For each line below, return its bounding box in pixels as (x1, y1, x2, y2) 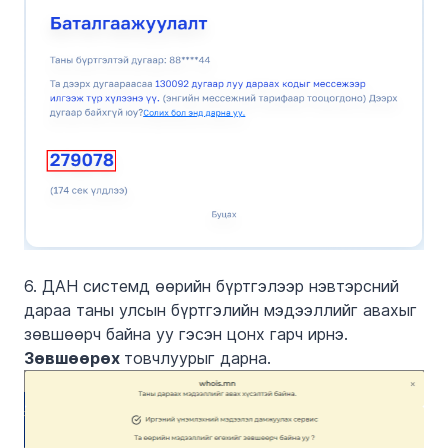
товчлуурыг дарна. (124, 347, 271, 368)
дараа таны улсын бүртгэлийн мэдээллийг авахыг (24, 299, 417, 320)
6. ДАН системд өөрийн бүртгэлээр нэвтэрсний (24, 275, 399, 296)
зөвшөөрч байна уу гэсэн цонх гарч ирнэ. (24, 323, 348, 344)
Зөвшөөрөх (24, 347, 124, 368)
